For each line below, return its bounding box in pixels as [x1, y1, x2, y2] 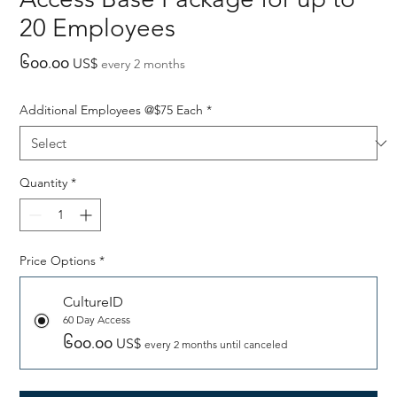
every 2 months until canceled [144, 338, 288, 351]
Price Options [19, 253, 97, 269]
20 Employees [19, 13, 176, 43]
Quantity [19, 175, 68, 191]
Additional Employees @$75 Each [19, 102, 204, 118]
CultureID [63, 293, 124, 310]
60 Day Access [63, 313, 131, 326]
